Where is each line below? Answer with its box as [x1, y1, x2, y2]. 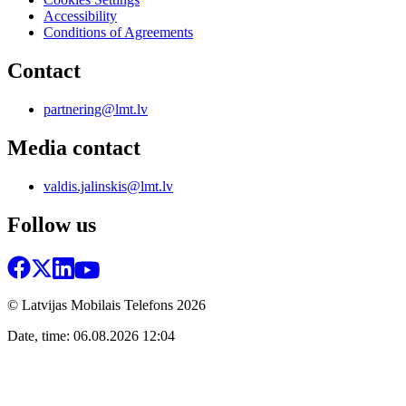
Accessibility [43, 8, 117, 24]
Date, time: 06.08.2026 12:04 [7, 327, 175, 343]
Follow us [7, 212, 96, 237]
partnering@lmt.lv [43, 101, 148, 118]
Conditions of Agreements [43, 24, 193, 41]
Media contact [7, 136, 140, 160]
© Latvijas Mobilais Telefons [7, 296, 177, 313]
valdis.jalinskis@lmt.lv [43, 178, 173, 194]
